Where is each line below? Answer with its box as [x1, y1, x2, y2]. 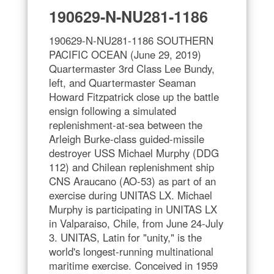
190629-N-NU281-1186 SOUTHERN [49, 33, 213, 48]
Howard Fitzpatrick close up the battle [49, 89, 219, 105]
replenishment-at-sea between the [49, 117, 202, 133]
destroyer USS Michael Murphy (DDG [49, 146, 219, 161]
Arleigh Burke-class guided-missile [49, 131, 204, 147]
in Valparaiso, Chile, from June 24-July [49, 216, 223, 231]
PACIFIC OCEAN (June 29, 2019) [49, 47, 201, 62]
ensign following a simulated [49, 103, 176, 119]
